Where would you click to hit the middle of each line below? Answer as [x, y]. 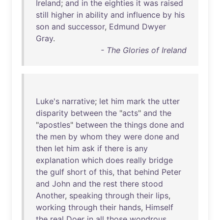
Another [50, 195]
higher [63, 15]
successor [86, 27]
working [51, 207]
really [136, 160]
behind [147, 172]
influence [143, 15]
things [136, 125]
